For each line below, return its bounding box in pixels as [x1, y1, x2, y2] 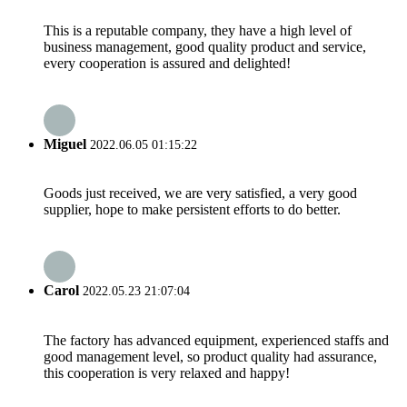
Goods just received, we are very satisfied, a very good [44, 185, 357, 202]
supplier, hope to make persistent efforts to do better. [44, 202, 341, 218]
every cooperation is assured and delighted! [44, 55, 291, 71]
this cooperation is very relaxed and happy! [44, 364, 290, 381]
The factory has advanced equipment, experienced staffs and [44, 332, 389, 348]
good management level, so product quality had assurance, [44, 348, 377, 364]
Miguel [44, 135, 86, 152]
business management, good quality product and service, [44, 38, 366, 55]
